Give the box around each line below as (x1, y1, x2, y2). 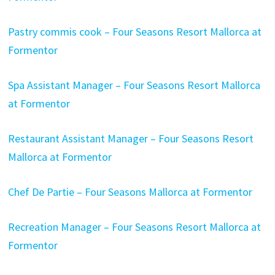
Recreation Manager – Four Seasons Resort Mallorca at (7, 220, 261, 234)
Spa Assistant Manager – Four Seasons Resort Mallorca (7, 78, 260, 92)
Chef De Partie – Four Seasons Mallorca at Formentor (7, 185, 252, 199)
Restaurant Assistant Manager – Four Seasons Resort (7, 131, 254, 145)
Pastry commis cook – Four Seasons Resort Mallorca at (7, 25, 261, 39)
